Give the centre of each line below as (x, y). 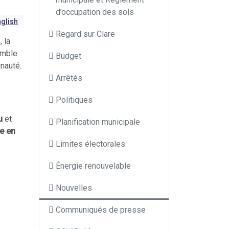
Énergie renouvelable (93, 166)
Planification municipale (98, 122)
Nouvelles (74, 188)
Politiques (74, 100)
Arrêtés (69, 78)
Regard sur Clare (85, 34)
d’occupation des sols (95, 12)
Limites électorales (90, 144)
